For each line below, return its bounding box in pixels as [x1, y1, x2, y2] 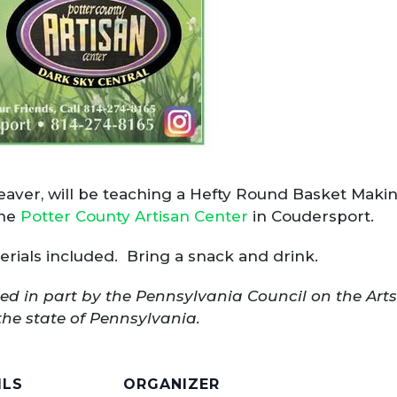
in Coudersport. [248, 207, 374, 225]
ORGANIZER [123, 376, 220, 393]
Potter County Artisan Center [20, 207, 248, 225]
